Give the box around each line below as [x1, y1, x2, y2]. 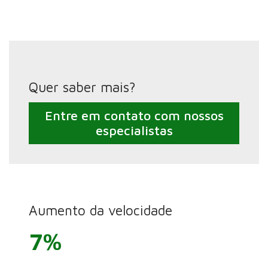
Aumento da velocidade [28, 202, 172, 218]
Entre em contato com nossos [44, 108, 224, 124]
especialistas [95, 123, 173, 139]
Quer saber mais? [28, 79, 136, 96]
